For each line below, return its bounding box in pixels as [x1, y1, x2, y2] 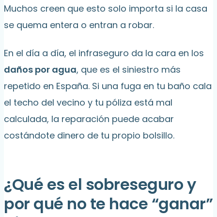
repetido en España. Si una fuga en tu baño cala [4, 80, 212, 93]
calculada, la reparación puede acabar [4, 113, 174, 125]
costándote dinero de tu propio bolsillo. [4, 129, 174, 142]
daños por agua [4, 63, 77, 76]
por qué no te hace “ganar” [4, 193, 213, 215]
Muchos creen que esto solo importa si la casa [4, 2, 207, 15]
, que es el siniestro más [77, 63, 181, 76]
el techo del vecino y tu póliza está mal [4, 96, 172, 109]
